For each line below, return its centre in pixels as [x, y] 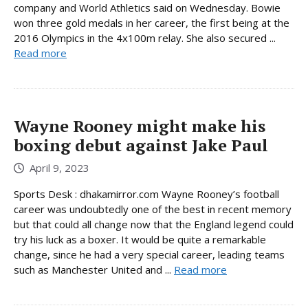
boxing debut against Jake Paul [141, 145]
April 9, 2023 [59, 167]
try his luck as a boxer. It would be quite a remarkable [140, 239]
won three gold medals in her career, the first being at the [152, 23]
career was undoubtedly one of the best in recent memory [153, 209]
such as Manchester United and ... [94, 269]
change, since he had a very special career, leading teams [149, 254]
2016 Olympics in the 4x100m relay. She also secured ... [145, 38]
